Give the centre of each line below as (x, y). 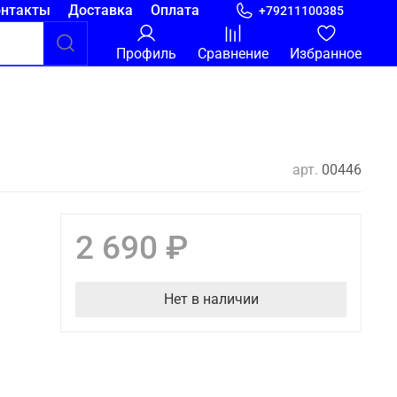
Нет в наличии (211, 300)
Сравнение (233, 53)
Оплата (175, 10)
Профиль (146, 53)
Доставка (100, 10)
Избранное (326, 53)
